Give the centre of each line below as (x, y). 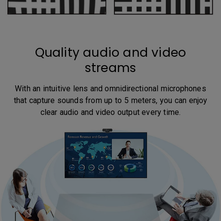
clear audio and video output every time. (110, 112)
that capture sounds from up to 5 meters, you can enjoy (110, 101)
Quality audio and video (110, 53)
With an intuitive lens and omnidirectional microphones (110, 89)
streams (110, 68)
